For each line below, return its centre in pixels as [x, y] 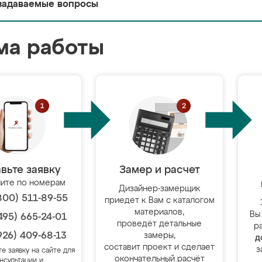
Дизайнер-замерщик [159, 189]
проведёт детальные [160, 224]
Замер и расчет [159, 170]
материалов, [160, 212]
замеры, [159, 236]
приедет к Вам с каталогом [159, 201]
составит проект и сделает [160, 247]
